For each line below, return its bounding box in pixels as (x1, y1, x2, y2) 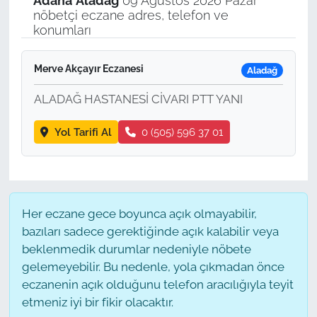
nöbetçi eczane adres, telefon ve (33, 8, 229, 23)
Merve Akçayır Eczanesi (33, 63, 144, 75)
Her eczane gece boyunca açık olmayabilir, (21, 206, 257, 221)
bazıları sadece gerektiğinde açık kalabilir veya (21, 224, 279, 238)
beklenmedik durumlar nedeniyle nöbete (21, 241, 251, 256)
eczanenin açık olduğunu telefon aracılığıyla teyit (21, 277, 294, 292)
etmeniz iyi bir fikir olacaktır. (21, 294, 173, 309)
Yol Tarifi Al (54, 125, 112, 138)
